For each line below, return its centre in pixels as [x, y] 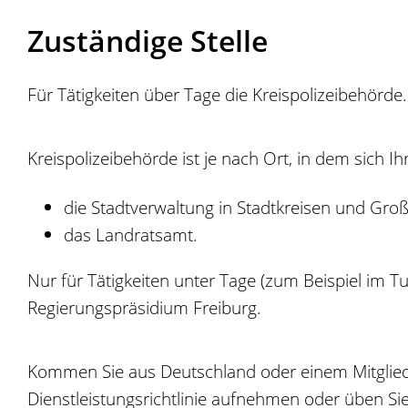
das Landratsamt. [131, 234]
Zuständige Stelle [148, 40]
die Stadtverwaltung [139, 207]
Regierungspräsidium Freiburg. [144, 307]
